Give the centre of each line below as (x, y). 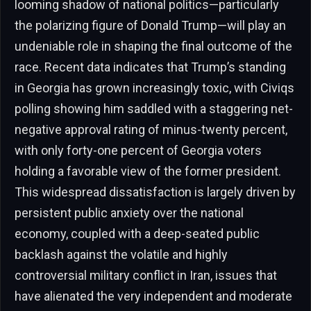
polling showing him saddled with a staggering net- (154, 109)
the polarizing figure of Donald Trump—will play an (150, 26)
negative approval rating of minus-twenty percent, (151, 130)
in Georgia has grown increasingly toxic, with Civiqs (154, 88)
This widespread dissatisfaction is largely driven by (155, 192)
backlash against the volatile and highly (121, 255)
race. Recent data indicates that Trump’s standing (150, 67)
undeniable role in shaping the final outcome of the (153, 47)
